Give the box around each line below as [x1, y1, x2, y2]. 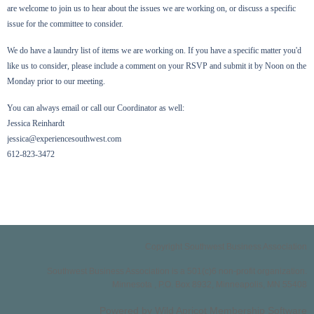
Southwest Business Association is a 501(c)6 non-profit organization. [47, 266, 307, 277]
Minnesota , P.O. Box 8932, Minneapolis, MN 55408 [112, 280, 307, 290]
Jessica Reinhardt [7, 118, 64, 129]
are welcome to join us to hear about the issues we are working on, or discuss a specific [7, 4, 296, 14]
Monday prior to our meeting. [7, 76, 105, 87]
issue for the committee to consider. [7, 19, 123, 29]
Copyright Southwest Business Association [145, 242, 307, 252]
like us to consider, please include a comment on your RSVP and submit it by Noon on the [7, 61, 306, 71]
